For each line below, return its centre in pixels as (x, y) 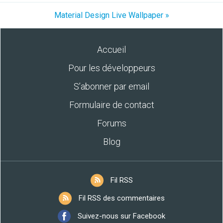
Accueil (111, 50)
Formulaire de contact (111, 105)
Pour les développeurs (111, 68)
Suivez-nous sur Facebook (121, 216)
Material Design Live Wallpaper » (111, 15)
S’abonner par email (111, 86)
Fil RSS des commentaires (121, 198)
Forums (111, 123)
